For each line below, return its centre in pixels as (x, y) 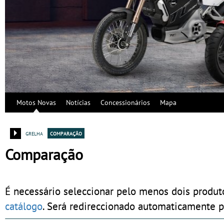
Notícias (78, 102)
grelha (34, 133)
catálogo (24, 206)
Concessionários (125, 102)
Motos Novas (36, 102)
